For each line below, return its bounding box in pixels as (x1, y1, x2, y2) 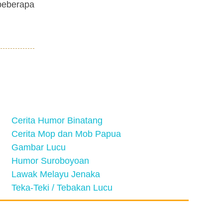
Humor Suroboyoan (11, 156, 89, 166)
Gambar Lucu (11, 142, 66, 152)
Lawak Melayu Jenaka (11, 169, 100, 179)
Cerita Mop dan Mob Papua (11, 129, 121, 139)
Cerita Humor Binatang (11, 115, 103, 125)
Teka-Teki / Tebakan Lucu (11, 183, 112, 193)
